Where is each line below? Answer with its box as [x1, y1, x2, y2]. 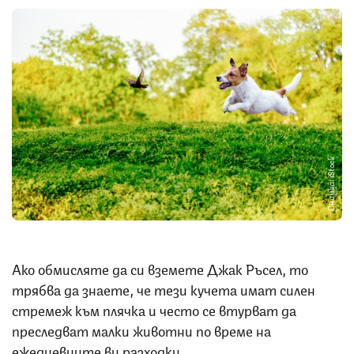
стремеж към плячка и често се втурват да [12, 299, 296, 320]
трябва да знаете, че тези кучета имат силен [12, 278, 315, 299]
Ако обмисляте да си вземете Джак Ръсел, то [12, 258, 308, 279]
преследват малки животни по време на [12, 319, 271, 341]
